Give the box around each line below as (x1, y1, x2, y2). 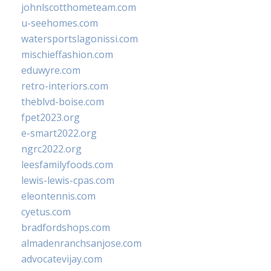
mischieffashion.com (21, 48, 113, 61)
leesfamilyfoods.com (21, 158, 113, 171)
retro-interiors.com (21, 79, 108, 93)
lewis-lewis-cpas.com (21, 174, 114, 187)
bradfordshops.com (21, 221, 110, 234)
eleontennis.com (21, 189, 96, 203)
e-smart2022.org (21, 126, 97, 140)
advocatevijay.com (21, 252, 102, 266)
